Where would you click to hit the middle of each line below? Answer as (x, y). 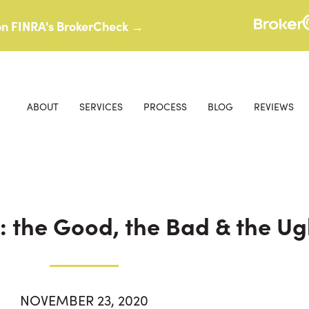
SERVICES (101, 106)
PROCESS (165, 106)
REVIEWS (274, 106)
